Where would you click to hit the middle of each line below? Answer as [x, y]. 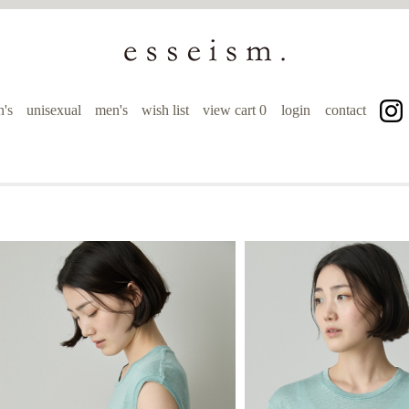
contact [345, 110]
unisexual [53, 110]
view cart [231, 110]
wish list [165, 110]
